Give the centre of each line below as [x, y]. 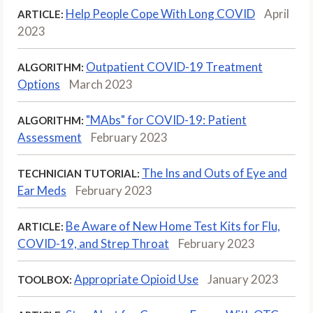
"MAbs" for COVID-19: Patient [166, 119]
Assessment [50, 137]
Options [39, 84]
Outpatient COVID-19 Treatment [174, 66]
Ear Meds [42, 190]
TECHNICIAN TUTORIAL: [79, 173]
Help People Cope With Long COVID [160, 13]
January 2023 [243, 279]
